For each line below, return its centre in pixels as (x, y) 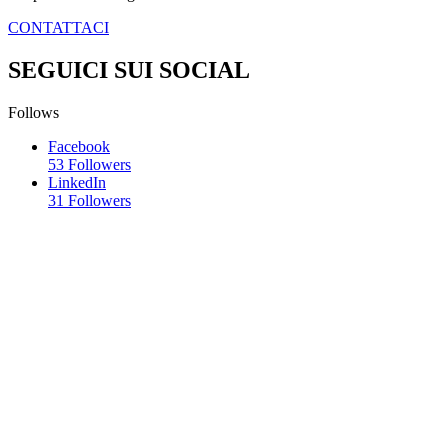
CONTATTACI (58, 27)
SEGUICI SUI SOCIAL (129, 69)
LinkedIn (77, 182)
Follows (33, 112)
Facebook (79, 146)
